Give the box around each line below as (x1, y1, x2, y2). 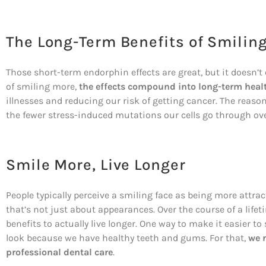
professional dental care (6, 246, 113, 258)
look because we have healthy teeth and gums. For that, (6, 232, 248, 243)
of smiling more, (6, 81, 79, 92)
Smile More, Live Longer (6, 156, 186, 174)
